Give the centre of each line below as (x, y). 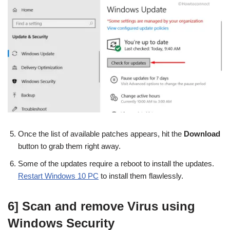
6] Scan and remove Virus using (101, 206)
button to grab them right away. (69, 146)
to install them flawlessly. (141, 176)
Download (201, 134)
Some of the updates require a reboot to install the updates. (116, 164)
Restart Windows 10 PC (58, 176)
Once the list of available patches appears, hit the (100, 134)
